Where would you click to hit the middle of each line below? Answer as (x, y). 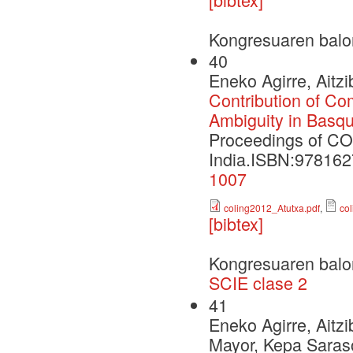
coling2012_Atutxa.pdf (272, 208)
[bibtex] (236, 224)
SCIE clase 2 (258, 283)
